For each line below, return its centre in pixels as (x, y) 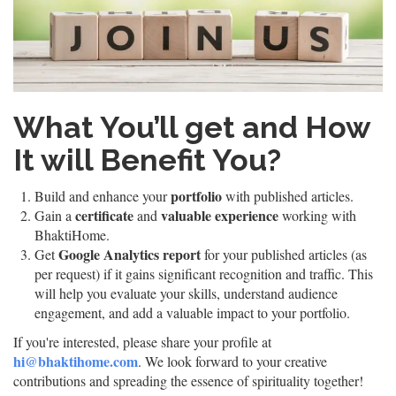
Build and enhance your (103, 196)
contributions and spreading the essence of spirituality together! (188, 381)
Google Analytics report (129, 255)
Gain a (55, 216)
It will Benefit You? (147, 160)
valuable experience (220, 216)
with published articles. (288, 196)
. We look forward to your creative (232, 362)
